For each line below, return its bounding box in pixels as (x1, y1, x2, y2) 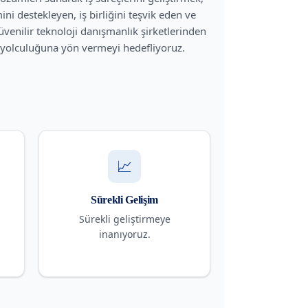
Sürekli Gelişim (90, 193, 159, 206)
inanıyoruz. (98, 227, 151, 241)
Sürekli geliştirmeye (78, 212, 170, 225)
